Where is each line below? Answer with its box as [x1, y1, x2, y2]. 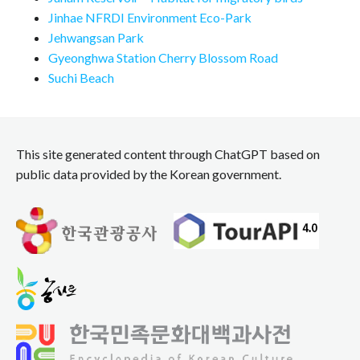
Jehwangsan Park [48, 30, 144, 46]
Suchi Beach [48, 70, 114, 86]
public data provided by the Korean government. [16, 166, 281, 182]
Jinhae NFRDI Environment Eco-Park [48, 10, 252, 26]
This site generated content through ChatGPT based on [16, 146, 320, 162]
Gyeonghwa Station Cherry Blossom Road [48, 50, 278, 66]
